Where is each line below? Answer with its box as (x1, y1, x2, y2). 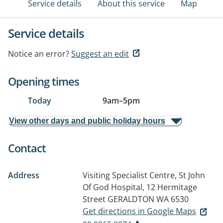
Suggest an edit (71, 48, 129, 59)
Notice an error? (8, 48, 69, 59)
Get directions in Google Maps (83, 206, 196, 217)
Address (8, 170, 39, 181)
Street (83, 194, 106, 205)
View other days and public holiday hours (9, 116, 165, 125)
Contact (8, 140, 46, 155)
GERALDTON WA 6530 (108, 194, 189, 205)
